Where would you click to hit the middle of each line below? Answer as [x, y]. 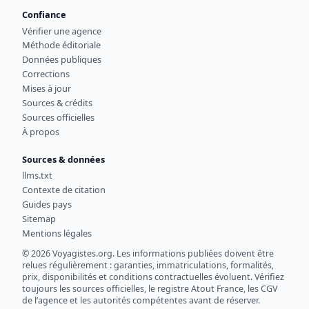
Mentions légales [57, 233]
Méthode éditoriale [61, 45]
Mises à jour [47, 89]
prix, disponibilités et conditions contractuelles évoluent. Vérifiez [153, 277]
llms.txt [37, 176]
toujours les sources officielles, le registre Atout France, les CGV [150, 289]
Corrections [46, 74]
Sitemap [39, 219]
